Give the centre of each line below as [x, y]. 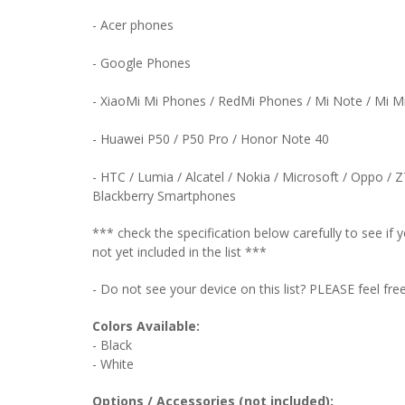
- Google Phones [141, 62]
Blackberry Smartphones [164, 195]
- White [113, 363]
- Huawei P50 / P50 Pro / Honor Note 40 [211, 138]
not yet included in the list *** [179, 251]
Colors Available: [146, 325]
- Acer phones [133, 24]
